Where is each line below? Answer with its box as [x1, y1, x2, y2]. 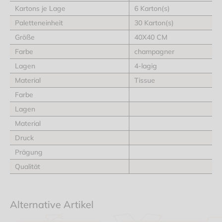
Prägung [15, 148, 43, 157]
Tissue [134, 76, 155, 85]
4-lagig [134, 61, 157, 70]
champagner [134, 47, 174, 56]
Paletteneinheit [15, 18, 63, 27]
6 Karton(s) [134, 4, 170, 13]
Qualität [15, 162, 40, 171]
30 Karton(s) [134, 18, 174, 27]
